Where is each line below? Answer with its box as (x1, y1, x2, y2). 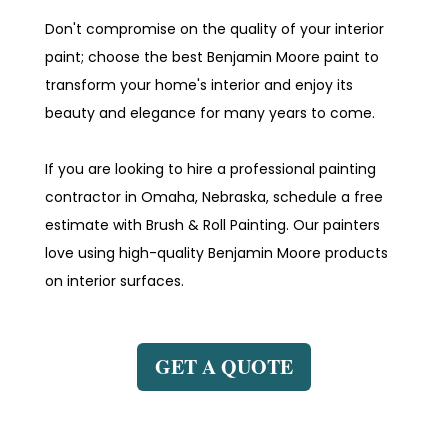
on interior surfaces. (45, 270, 185, 291)
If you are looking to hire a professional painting (45, 158, 377, 179)
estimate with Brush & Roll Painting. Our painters (45, 214, 381, 235)
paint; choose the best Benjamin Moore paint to (45, 46, 380, 67)
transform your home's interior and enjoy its (45, 74, 354, 95)
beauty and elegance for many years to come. (45, 102, 376, 123)
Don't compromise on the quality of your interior (45, 18, 385, 39)
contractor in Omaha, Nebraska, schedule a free (45, 186, 384, 207)
